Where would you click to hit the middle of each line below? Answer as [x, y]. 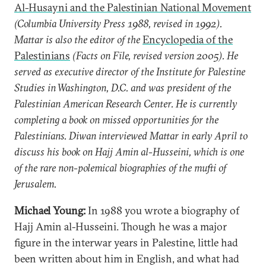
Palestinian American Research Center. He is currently [126, 104]
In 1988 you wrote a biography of [162, 210]
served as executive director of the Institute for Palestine [130, 72]
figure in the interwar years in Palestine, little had [126, 243]
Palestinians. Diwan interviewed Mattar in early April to [131, 136]
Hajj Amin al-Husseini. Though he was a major [121, 227]
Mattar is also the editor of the [78, 39]
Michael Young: [50, 210]
